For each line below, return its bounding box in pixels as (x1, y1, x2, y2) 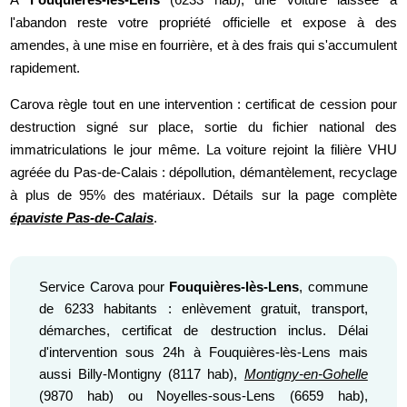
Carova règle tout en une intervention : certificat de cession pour (10, 96, 397, 113)
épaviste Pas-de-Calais (10, 210, 154, 226)
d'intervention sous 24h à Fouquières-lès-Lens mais (39, 343, 368, 360)
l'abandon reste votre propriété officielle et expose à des (10, 15, 397, 31)
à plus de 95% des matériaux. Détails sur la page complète (10, 187, 397, 203)
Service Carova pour (39, 278, 170, 294)
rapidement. (10, 60, 81, 76)
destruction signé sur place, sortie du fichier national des (10, 119, 397, 135)
